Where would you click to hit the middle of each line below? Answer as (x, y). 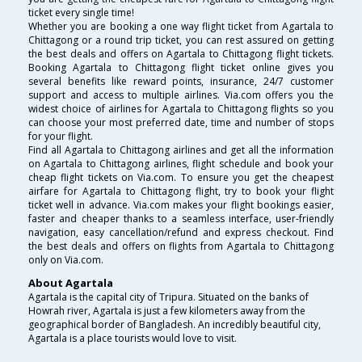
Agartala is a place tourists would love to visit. (133, 338)
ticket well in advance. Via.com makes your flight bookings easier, (181, 205)
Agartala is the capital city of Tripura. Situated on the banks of (168, 297)
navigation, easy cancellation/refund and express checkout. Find (181, 233)
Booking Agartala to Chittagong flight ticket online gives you (181, 68)
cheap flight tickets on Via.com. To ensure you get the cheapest (181, 178)
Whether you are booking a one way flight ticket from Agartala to (181, 27)
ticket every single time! (81, 13)
